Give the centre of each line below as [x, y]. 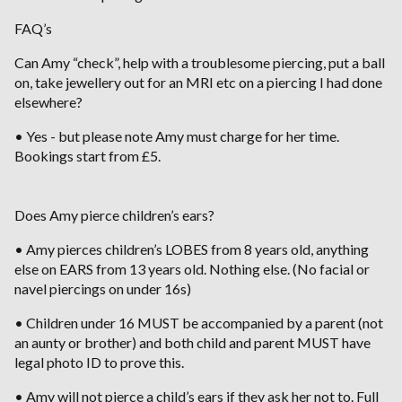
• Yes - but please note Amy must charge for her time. [177, 135]
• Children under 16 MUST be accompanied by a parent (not [199, 322]
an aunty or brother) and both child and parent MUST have [192, 342]
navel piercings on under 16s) [103, 288]
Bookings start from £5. [87, 155]
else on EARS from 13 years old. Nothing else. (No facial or [192, 268]
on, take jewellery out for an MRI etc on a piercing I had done [198, 82]
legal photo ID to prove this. [99, 362]
